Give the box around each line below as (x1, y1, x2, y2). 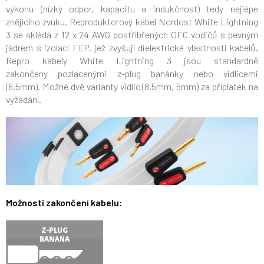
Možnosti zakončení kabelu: (6, 196, 123, 208)
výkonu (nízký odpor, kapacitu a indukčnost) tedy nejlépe (6, 3, 258, 15)
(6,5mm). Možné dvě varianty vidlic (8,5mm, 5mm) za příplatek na (6, 81, 258, 93)
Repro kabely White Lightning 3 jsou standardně (6, 55, 258, 67)
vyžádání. (6, 94, 41, 105)
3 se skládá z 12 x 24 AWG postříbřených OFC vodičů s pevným (6, 29, 258, 41)
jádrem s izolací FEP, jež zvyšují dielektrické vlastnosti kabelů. (6, 42, 258, 54)
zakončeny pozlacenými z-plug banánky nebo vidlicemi (6, 68, 258, 80)
